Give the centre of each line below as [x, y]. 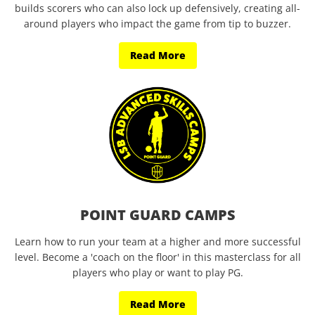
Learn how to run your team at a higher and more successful [157, 242]
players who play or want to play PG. [157, 272]
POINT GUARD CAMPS [157, 215]
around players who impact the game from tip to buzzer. [157, 24]
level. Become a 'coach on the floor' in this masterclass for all [157, 257]
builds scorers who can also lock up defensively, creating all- [157, 8]
